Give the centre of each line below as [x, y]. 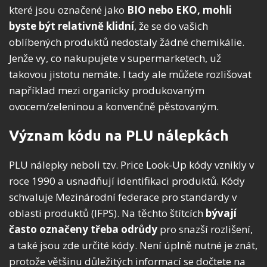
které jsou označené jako [68, 10]
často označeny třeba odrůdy [83, 229]
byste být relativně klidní [72, 26]
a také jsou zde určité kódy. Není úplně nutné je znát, [133, 246]
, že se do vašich [171, 26]
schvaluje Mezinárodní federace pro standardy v [123, 197]
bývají [220, 213]
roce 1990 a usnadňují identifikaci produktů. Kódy [127, 181]
